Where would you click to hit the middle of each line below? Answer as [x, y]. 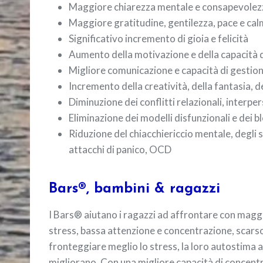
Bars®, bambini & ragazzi [134, 189]
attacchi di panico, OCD [120, 149]
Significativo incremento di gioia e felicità [159, 38]
